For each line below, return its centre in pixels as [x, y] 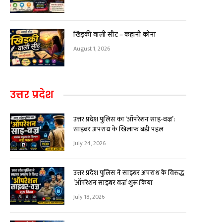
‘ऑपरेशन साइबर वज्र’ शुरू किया [113, 183]
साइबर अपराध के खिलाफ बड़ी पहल [118, 129]
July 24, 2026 [89, 143]
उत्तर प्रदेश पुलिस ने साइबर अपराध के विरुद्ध [129, 173]
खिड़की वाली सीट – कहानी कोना [115, 34]
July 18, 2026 [89, 197]
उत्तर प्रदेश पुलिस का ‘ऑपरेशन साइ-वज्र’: [124, 119]
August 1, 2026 [92, 49]
